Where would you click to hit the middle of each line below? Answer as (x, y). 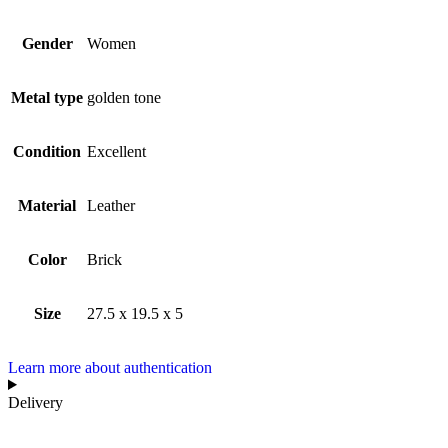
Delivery (35, 402)
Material (47, 205)
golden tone (124, 97)
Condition (47, 151)
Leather (111, 205)
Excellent (116, 151)
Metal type (47, 97)
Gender (47, 43)
